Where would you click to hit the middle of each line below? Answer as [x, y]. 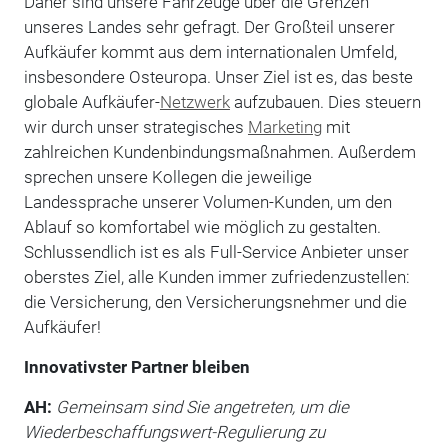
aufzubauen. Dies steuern [325, 101]
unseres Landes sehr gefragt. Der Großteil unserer [209, 26]
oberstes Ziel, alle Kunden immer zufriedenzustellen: [216, 276]
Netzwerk [194, 101]
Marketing [284, 126]
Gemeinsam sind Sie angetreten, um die [202, 406]
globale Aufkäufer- [91, 101]
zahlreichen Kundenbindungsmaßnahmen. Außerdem [219, 151]
